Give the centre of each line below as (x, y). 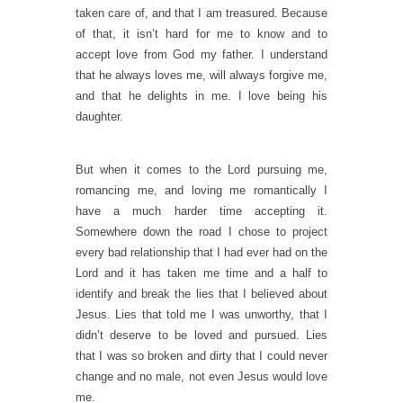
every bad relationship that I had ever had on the (201, 252)
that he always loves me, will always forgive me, (201, 75)
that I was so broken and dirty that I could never (201, 356)
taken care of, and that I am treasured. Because (201, 13)
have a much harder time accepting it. (201, 211)
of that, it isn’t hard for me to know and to (201, 34)
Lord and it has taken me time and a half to (201, 273)
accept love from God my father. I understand (201, 54)
